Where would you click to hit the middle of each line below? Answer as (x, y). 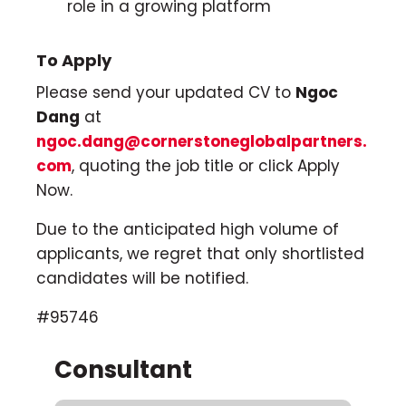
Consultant (123, 370)
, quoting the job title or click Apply (206, 165)
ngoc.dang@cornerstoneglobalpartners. (202, 141)
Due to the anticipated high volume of (188, 229)
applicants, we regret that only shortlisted (200, 253)
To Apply (74, 60)
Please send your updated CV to (166, 92)
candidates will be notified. (142, 278)
